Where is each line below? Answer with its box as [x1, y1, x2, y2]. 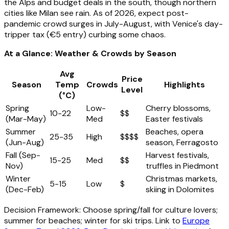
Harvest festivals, [146, 150, 209, 161]
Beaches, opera [146, 126, 203, 138]
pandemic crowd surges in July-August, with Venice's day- [4, 18, 223, 30]
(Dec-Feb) [6, 184, 44, 195]
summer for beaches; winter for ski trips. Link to [4, 215, 182, 226]
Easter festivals [146, 113, 203, 125]
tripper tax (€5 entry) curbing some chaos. [4, 29, 166, 40]
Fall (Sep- [6, 150, 40, 161]
